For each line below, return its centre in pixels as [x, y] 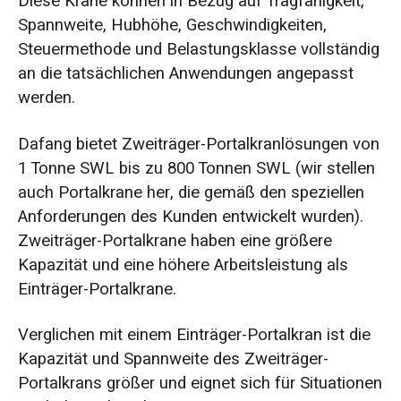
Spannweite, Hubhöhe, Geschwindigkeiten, [172, 25]
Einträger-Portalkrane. [97, 289]
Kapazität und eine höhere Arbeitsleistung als [183, 264]
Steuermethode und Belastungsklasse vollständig [198, 49]
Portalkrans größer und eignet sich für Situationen [200, 384]
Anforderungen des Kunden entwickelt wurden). [190, 216]
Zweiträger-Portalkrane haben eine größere [175, 240]
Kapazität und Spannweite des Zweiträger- [173, 359]
